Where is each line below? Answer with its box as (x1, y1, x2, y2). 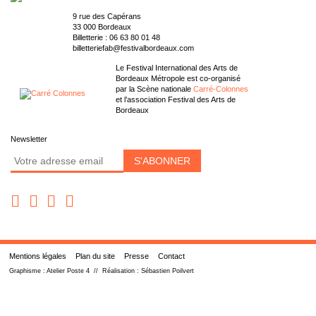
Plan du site (75, 252, 115, 261)
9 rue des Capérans (73, 12, 141, 21)
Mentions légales (9, 252, 66, 261)
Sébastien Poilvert (141, 267, 194, 274)
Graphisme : (9, 267, 47, 274)
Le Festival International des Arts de (116, 63, 238, 73)
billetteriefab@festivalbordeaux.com (73, 44, 194, 53)
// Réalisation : (90, 267, 141, 274)
